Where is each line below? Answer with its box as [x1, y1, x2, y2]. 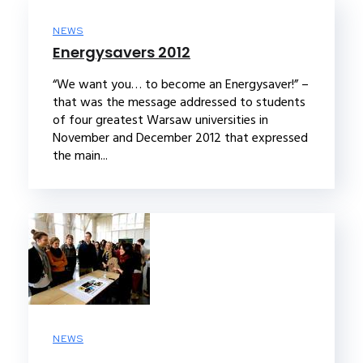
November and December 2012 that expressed [53, 126, 308, 148]
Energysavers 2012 [53, 41, 190, 62]
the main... [53, 144, 108, 166]
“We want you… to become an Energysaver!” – [53, 73, 309, 95]
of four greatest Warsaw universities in [53, 109, 268, 130]
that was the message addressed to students [53, 91, 305, 113]
